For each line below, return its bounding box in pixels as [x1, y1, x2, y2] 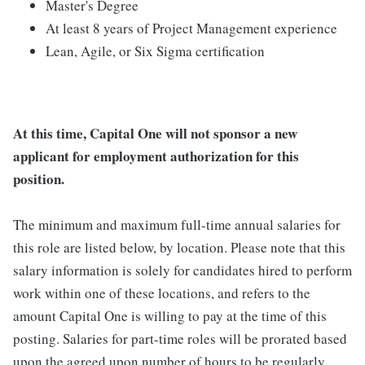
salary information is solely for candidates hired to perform [13, 261, 352, 280]
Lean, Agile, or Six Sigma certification [46, 42, 265, 61]
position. [13, 169, 64, 190]
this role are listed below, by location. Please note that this [13, 238, 345, 257]
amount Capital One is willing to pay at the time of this [13, 306, 327, 326]
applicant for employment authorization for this [13, 146, 299, 167]
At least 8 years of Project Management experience [46, 19, 337, 38]
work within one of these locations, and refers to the [13, 284, 310, 303]
